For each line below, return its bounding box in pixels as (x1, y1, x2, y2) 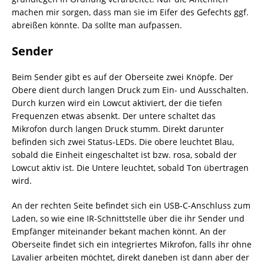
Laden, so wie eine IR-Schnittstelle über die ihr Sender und (12, 212, 245, 224)
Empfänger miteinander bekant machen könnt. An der (12, 225, 226, 237)
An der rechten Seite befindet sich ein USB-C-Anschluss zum (12, 199, 250, 211)
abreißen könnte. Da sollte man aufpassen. (12, 19, 182, 31)
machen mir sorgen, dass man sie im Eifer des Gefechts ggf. (12, 6, 249, 18)
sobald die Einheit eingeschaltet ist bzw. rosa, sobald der (12, 148, 237, 160)
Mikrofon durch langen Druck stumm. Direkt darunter (12, 123, 224, 134)
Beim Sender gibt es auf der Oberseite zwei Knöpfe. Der (12, 71, 233, 82)
